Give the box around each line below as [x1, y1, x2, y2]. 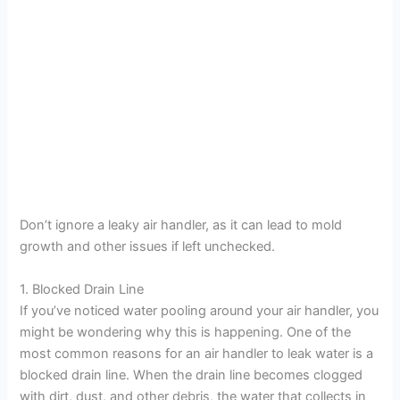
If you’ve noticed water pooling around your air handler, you [20, 302, 379, 319]
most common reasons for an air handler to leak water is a [20, 345, 374, 362]
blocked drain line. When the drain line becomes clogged [20, 366, 363, 383]
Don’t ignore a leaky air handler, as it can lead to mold [20, 217, 343, 234]
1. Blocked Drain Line [20, 280, 145, 297]
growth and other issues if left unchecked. [20, 238, 276, 255]
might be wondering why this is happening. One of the [20, 323, 352, 340]
